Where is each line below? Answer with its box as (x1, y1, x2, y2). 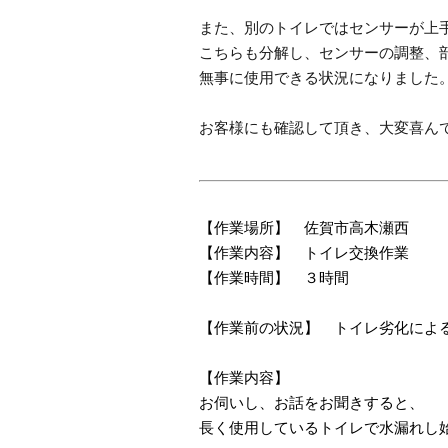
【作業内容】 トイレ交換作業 (199, 243, 409, 261)
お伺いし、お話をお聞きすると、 (199, 393, 424, 411)
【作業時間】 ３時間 (199, 268, 349, 286)
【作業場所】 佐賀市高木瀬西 (199, 218, 409, 236)
